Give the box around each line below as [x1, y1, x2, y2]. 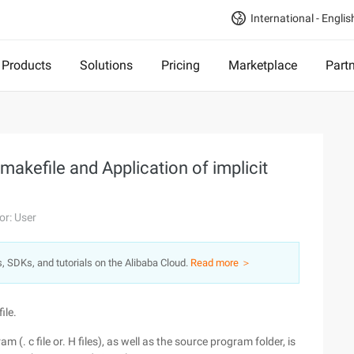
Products [2, 58, 51, 73]
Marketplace [228, 58, 297, 73]
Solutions [80, 58, 133, 73]
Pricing [161, 58, 200, 73]
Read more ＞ [190, 257, 251, 269]
